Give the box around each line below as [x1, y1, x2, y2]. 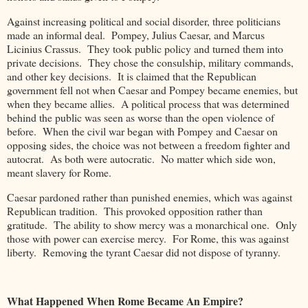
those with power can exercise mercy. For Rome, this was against [7, 230, 289, 245]
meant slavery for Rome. [7, 165, 115, 179]
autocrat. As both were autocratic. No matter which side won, [7, 151, 276, 166]
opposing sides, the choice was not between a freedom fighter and [7, 137, 290, 152]
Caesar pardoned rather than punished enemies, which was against [7, 189, 292, 204]
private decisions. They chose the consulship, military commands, [7, 55, 294, 69]
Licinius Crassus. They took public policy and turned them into [7, 41, 283, 56]
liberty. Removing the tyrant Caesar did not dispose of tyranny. [7, 244, 280, 259]
